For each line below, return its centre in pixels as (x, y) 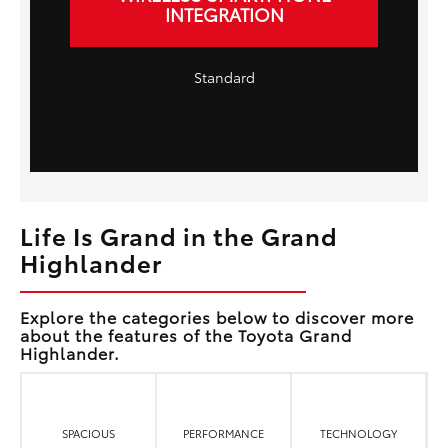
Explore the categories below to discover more (217, 316)
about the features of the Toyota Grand (186, 334)
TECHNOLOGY (359, 433)
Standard (224, 76)
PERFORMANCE (224, 433)
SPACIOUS (89, 433)
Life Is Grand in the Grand (179, 234)
